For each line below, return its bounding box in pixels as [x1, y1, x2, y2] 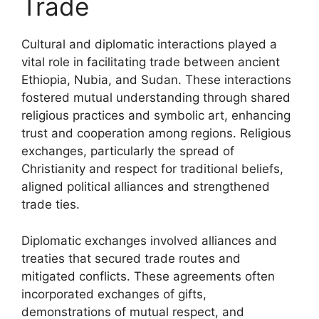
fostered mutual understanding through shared [21, 90, 291, 105]
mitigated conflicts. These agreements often [21, 268, 275, 283]
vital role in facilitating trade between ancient [21, 55, 280, 69]
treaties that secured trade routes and [21, 251, 241, 266]
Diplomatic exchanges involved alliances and [21, 233, 277, 248]
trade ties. [21, 197, 80, 211]
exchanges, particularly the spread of [21, 144, 234, 158]
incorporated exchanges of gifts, [21, 286, 206, 301]
